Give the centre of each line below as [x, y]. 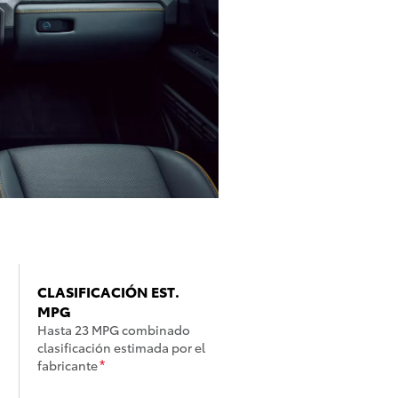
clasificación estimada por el [121, 348]
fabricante [68, 366]
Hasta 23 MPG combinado [114, 330]
